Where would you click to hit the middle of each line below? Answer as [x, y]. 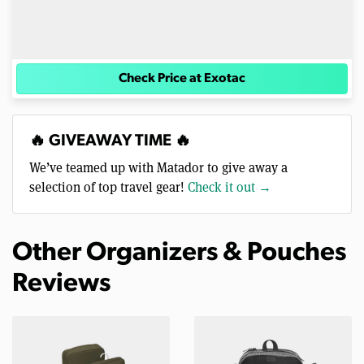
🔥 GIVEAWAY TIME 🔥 [110, 142]
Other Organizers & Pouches [179, 254]
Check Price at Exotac [182, 79]
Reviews [61, 285]
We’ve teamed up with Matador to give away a [158, 167]
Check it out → [230, 187]
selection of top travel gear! [108, 187]
